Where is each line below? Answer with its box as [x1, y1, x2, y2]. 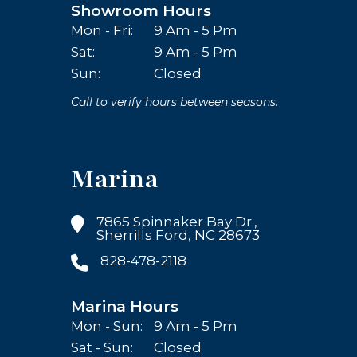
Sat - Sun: [71, 339, 133, 355]
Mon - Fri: [71, 22, 133, 38]
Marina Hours [71, 296, 178, 316]
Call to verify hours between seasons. [71, 94, 278, 109]
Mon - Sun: [71, 317, 143, 334]
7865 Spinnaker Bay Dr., [96, 213, 257, 229]
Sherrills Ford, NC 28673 [96, 226, 260, 243]
